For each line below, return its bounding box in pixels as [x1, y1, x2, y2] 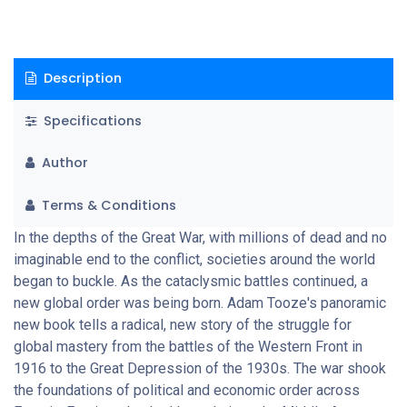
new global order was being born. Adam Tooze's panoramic [14, 293, 386, 312]
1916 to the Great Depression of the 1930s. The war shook [14, 359, 386, 377]
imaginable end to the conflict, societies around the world [14, 250, 375, 268]
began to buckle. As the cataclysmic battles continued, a [14, 272, 368, 290]
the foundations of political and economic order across [14, 381, 360, 399]
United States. [14, 5, 96, 23]
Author [37, 154, 88, 173]
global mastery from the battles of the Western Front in [14, 337, 362, 355]
